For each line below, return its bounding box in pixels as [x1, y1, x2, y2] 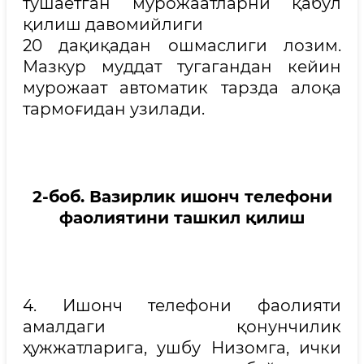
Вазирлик [89, 187, 180, 206]
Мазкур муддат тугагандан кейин [23, 57, 341, 76]
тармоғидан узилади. [23, 99, 205, 119]
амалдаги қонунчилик [23, 317, 341, 336]
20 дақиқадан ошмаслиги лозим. [23, 36, 341, 55]
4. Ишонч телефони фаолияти [23, 296, 341, 315]
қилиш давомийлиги [23, 15, 203, 34]
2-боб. [32, 187, 89, 206]
